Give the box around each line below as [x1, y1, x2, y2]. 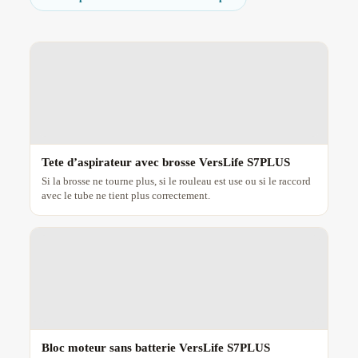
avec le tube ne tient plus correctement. [41, 189, 210, 202]
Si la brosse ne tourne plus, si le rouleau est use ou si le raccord [41, 175, 311, 188]
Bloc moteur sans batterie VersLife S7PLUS [41, 341, 270, 355]
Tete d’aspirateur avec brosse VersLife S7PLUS [41, 156, 290, 169]
